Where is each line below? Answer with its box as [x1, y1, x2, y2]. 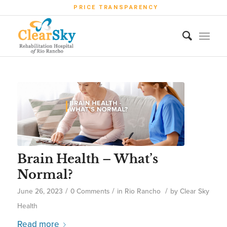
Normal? [17, 167, 73, 182]
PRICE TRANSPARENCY [73, 4, 159, 11]
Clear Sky [179, 186, 209, 196]
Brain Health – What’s [17, 151, 158, 166]
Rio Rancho [124, 186, 161, 196]
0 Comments [70, 186, 109, 196]
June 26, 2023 [17, 186, 63, 196]
